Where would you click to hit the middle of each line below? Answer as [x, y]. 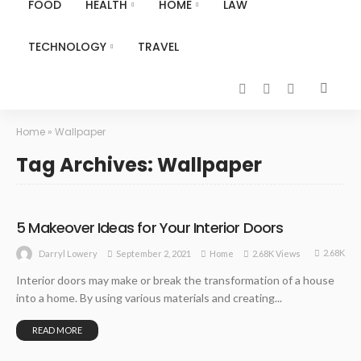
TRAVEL [158, 47]
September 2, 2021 [154, 253]
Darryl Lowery [68, 254]
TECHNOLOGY [67, 47]
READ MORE [57, 330]
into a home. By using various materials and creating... [149, 298]
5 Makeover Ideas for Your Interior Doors [150, 228]
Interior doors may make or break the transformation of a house [175, 280]
